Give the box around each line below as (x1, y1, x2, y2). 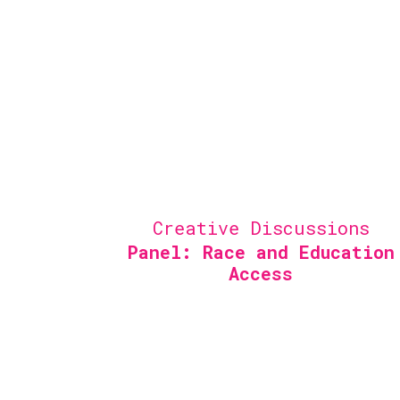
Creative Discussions (152, 216, 370, 239)
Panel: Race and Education (127, 240, 395, 263)
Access (229, 262, 293, 285)
